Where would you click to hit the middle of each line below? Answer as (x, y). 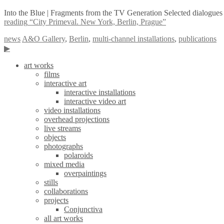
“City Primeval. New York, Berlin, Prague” (97, 22)
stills (51, 182)
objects (55, 137)
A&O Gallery (43, 39)
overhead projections (77, 119)
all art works (63, 218)
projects (56, 200)
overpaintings (85, 173)
